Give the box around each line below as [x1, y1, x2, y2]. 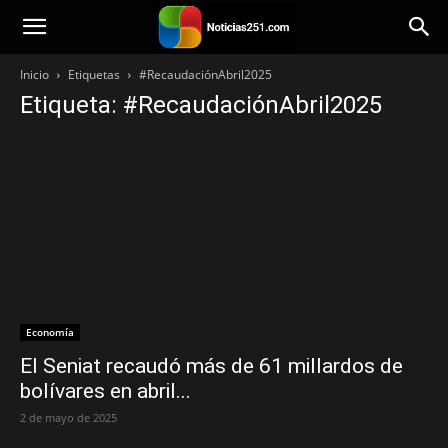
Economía [26, 325, 74, 340]
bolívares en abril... [20, 379, 191, 404]
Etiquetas [68, 66, 120, 83]
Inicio [20, 66, 49, 83]
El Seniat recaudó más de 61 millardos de [20, 354, 403, 379]
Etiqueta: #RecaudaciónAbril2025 [20, 91, 382, 119]
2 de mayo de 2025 [20, 410, 117, 426]
